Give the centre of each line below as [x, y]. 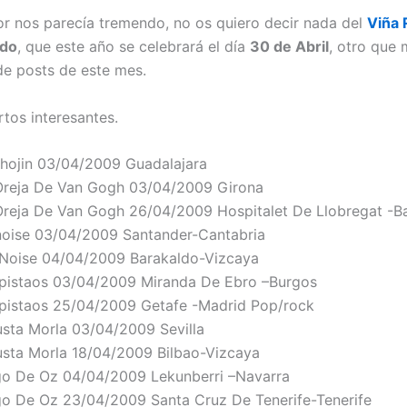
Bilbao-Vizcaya [208, 353]
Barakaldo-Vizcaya [194, 258]
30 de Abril [289, 46]
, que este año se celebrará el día [134, 46]
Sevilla [182, 329]
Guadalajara [166, 164]
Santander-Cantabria [194, 235]
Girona [240, 188]
